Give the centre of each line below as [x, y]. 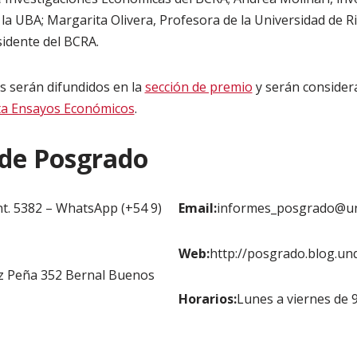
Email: [198, 208]
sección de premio [198, 87]
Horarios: [208, 299]
